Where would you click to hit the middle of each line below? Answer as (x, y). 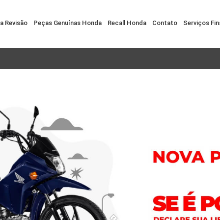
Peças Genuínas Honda (67, 23)
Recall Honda (127, 23)
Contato (165, 23)
